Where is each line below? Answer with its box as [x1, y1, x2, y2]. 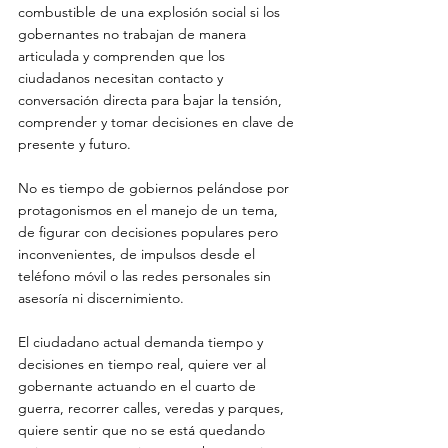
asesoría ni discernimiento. [18, 289, 188, 307]
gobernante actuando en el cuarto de [18, 377, 260, 395]
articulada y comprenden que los [18, 47, 229, 65]
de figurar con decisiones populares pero [18, 223, 282, 241]
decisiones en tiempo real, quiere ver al [18, 355, 270, 373]
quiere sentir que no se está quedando [18, 421, 269, 439]
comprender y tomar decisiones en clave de [18, 113, 298, 131]
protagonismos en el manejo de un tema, [18, 201, 282, 219]
